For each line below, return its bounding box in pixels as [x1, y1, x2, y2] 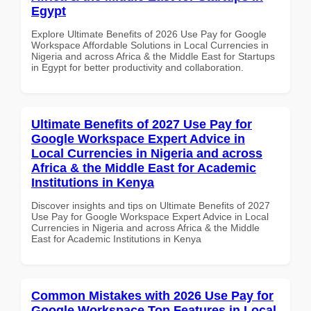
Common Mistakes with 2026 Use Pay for [31, 288, 274, 303]
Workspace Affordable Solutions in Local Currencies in [31, 39, 269, 51]
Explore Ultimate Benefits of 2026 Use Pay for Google [31, 28, 267, 40]
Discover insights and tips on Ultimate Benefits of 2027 [31, 199, 270, 211]
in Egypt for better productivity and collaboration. [31, 61, 244, 73]
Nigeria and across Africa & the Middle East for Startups [31, 50, 275, 62]
